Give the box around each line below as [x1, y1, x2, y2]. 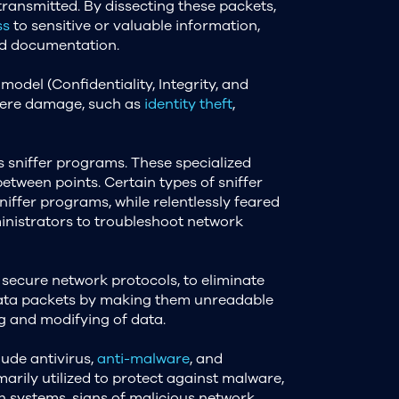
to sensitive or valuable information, [9, 15, 260, 36]
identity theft [143, 94, 232, 114]
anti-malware [96, 348, 190, 369]
